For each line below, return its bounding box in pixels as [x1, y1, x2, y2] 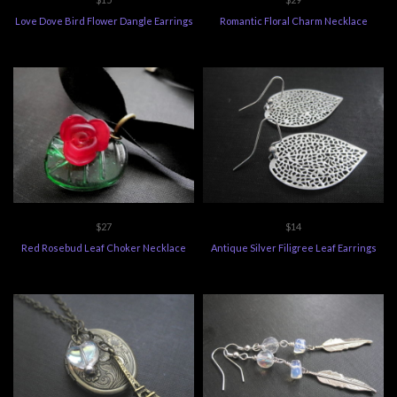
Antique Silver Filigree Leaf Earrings [210, 242, 377, 254]
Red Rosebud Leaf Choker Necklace [21, 242, 186, 254]
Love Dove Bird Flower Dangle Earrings [14, 15, 193, 27]
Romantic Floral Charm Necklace [219, 15, 368, 27]
